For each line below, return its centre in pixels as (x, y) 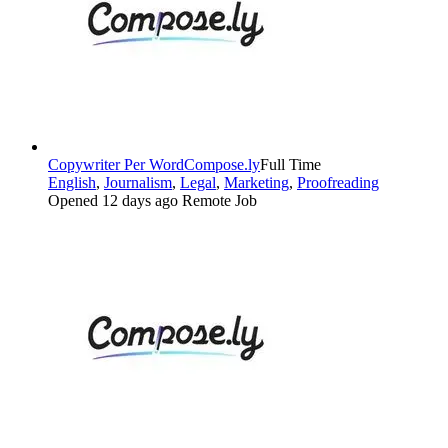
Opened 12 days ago (115, 201)
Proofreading (338, 183)
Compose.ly (222, 165)
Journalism (138, 183)
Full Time (290, 165)
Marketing (256, 183)
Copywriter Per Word (116, 165)
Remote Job (219, 201)
